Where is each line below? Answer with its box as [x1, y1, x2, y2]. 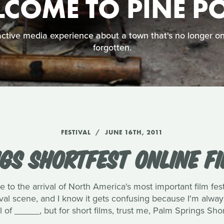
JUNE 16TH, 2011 [104, 128, 163, 136]
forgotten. [92, 42, 131, 53]
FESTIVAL [60, 128, 91, 136]
